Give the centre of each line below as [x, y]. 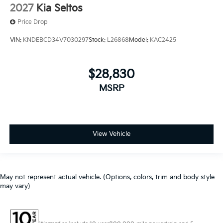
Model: [139, 40]
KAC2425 [163, 40]
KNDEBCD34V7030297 [56, 40]
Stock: [98, 40]
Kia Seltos [59, 9]
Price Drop [33, 22]
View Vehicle [111, 134]
